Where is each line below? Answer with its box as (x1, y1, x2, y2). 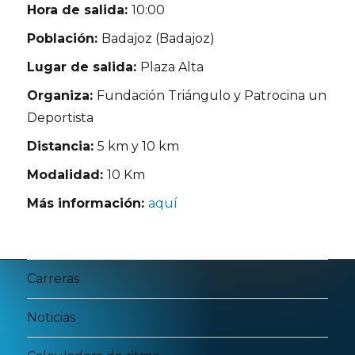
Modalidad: (27, 166, 108, 182)
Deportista (27, 109, 94, 125)
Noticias (27, 310, 76, 326)
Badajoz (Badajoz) (101, 30, 216, 46)
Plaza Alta (140, 59, 204, 74)
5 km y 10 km (97, 138, 180, 154)
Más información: (27, 195, 149, 211)
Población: (27, 30, 102, 46)
